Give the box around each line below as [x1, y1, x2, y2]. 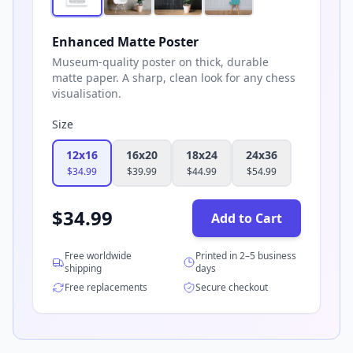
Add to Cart [211, 209, 282, 227]
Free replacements [65, 280, 147, 294]
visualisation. [52, 85, 121, 101]
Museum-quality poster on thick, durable [52, 54, 269, 69]
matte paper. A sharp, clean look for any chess [52, 69, 295, 85]
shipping [65, 261, 102, 275]
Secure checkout [195, 280, 268, 294]
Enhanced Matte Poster [52, 32, 199, 50]
